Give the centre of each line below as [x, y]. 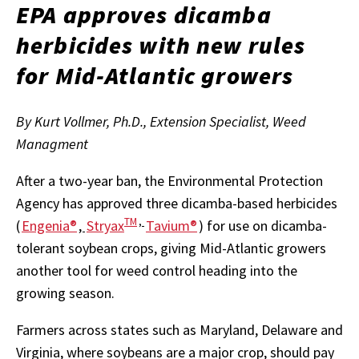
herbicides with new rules [161, 45]
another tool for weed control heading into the [157, 270]
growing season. [65, 292]
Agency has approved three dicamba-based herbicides [177, 203]
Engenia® [49, 225]
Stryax [105, 225]
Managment [52, 143]
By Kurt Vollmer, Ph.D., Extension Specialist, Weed [161, 121]
